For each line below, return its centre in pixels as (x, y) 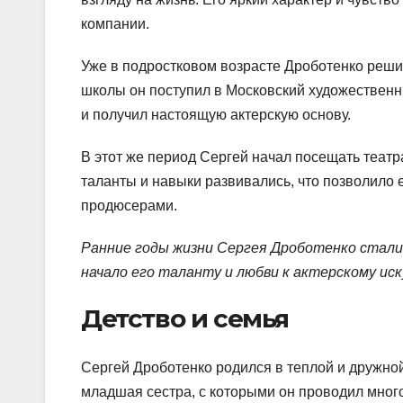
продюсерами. (129, 206)
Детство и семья (185, 319)
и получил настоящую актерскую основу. (216, 115)
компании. (115, 24)
